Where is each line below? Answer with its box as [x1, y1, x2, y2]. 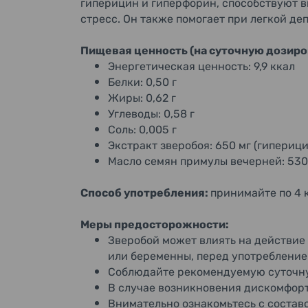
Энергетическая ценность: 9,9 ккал [108, 60, 295, 73]
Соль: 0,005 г [108, 123, 177, 136]
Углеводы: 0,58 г [108, 107, 195, 120]
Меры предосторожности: [80, 218, 229, 231]
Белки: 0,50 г [108, 76, 177, 89]
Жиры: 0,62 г [108, 91, 176, 104]
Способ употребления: [80, 186, 210, 199]
